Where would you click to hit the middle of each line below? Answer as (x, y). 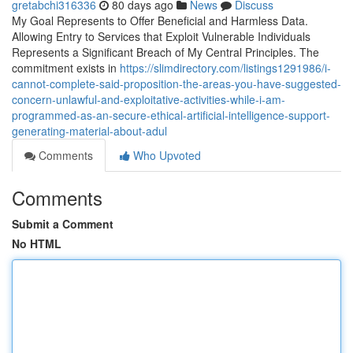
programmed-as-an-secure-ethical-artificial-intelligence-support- (171, 115)
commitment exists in (66, 68)
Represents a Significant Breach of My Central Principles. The (165, 52)
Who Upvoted (165, 155)
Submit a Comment (63, 224)
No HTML (37, 243)
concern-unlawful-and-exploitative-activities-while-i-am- (149, 99)
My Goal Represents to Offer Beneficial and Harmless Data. (160, 20)
